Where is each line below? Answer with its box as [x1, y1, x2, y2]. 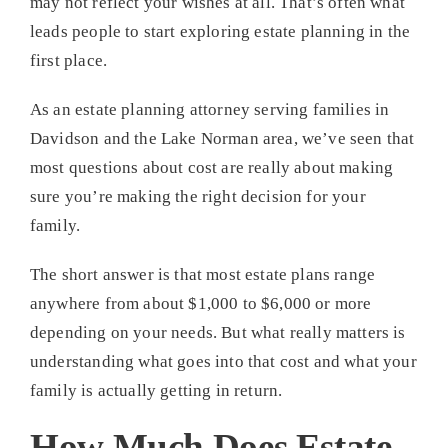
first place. [29, 50, 108, 70]
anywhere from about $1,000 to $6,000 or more [29, 293, 372, 313]
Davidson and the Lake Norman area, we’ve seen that [29, 128, 415, 148]
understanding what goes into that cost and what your [29, 351, 417, 371]
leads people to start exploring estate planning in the [29, 21, 411, 41]
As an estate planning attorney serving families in [29, 99, 390, 119]
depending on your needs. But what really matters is [29, 322, 406, 342]
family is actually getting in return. [29, 380, 283, 400]
